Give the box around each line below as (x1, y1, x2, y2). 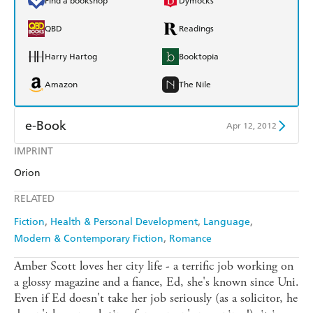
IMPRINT (14, 145, 53, 158)
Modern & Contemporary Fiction (14, 233, 163, 245)
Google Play (179, 180, 225, 191)
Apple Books (179, 152, 227, 163)
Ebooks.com (44, 208, 90, 219)
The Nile (179, 80, 211, 90)
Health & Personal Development (50, 216, 198, 228)
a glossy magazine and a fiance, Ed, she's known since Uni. (14, 274, 299, 291)
